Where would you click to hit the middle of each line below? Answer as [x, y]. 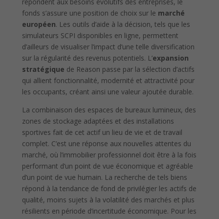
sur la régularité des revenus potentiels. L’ [87, 58]
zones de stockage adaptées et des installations [98, 121]
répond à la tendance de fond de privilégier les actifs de [109, 189]
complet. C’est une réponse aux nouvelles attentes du [106, 144]
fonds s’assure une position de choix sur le [90, 13]
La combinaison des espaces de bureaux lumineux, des [109, 110]
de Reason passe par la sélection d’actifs [129, 69]
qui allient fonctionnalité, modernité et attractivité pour [108, 81]
